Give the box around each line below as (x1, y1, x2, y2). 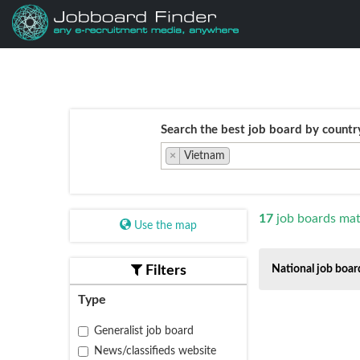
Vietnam (183, 150, 225, 162)
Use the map (131, 220, 197, 231)
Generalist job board (94, 325, 194, 337)
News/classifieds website (94, 346, 216, 357)
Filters (141, 264, 186, 278)
